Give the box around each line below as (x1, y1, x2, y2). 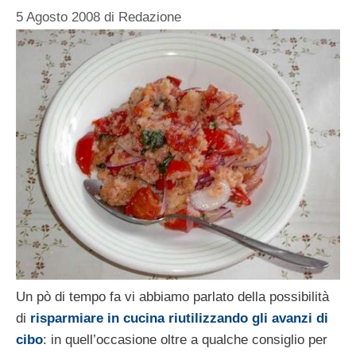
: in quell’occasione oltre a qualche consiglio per (43, 332, 327, 348)
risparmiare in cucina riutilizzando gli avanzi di (30, 311, 328, 327)
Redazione (118, 9, 181, 25)
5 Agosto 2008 (16, 9, 100, 25)
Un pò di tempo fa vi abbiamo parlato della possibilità (16, 289, 329, 305)
